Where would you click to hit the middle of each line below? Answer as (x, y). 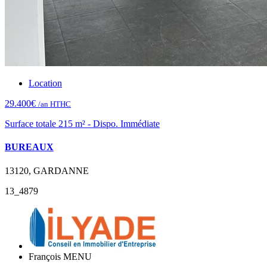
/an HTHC (55, 104)
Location (45, 83)
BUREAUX (29, 147)
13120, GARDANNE (47, 170)
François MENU (60, 256)
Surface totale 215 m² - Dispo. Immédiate (82, 123)
